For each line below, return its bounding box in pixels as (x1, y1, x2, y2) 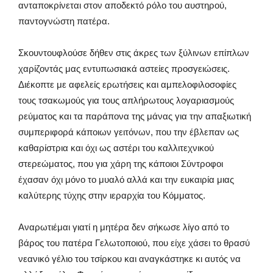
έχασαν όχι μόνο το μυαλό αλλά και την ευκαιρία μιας (18, 174, 234, 185)
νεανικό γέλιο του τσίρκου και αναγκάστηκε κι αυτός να (18, 253, 241, 264)
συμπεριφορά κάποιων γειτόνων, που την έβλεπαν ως (18, 127, 239, 137)
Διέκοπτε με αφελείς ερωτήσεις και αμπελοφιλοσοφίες (18, 79, 236, 90)
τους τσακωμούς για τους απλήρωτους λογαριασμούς (18, 95, 234, 105)
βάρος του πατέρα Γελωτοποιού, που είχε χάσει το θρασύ (18, 238, 250, 248)
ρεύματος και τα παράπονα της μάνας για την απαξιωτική (18, 111, 251, 121)
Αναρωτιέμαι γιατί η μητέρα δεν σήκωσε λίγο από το (18, 222, 229, 232)
